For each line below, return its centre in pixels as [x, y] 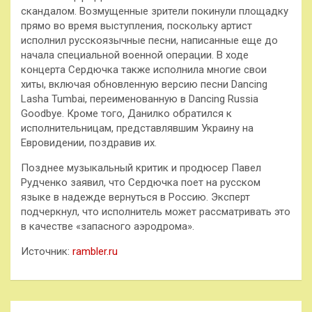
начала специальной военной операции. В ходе [135, 55]
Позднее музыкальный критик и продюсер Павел [141, 167]
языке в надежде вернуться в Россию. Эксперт [135, 197]
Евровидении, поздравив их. [89, 142]
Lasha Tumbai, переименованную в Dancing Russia [140, 99]
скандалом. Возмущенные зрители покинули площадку [155, 11]
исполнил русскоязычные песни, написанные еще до [149, 40]
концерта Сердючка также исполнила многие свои [144, 69]
